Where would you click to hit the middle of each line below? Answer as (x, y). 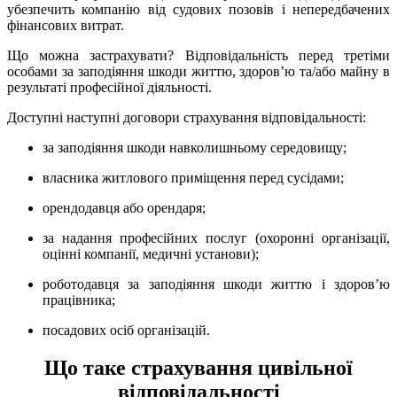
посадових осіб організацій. (126, 330)
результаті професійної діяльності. (109, 87)
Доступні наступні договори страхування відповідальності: (187, 117)
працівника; (79, 300)
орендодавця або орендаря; (124, 207)
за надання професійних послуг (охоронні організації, (216, 237)
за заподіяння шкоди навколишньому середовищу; (195, 147)
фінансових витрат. (66, 25)
